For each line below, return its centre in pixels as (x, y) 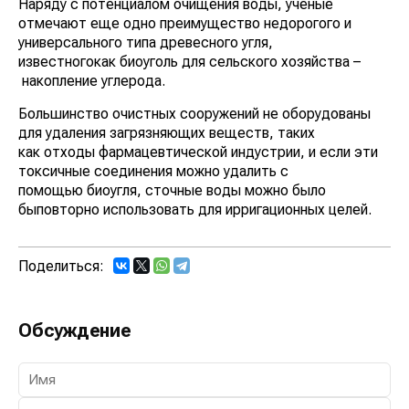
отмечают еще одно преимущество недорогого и (185, 23)
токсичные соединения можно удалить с (153, 171)
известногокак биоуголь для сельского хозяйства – (189, 61)
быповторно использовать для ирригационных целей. (195, 209)
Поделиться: (61, 266)
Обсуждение (75, 330)
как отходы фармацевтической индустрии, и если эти (198, 152)
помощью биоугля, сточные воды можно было (172, 190)
